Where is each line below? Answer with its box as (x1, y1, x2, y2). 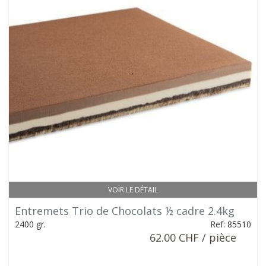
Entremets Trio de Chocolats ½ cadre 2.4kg (15, 204, 235, 218)
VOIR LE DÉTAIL (108, 185, 158, 195)
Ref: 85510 (210, 218, 251, 230)
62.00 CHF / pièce (150, 230, 236, 245)
